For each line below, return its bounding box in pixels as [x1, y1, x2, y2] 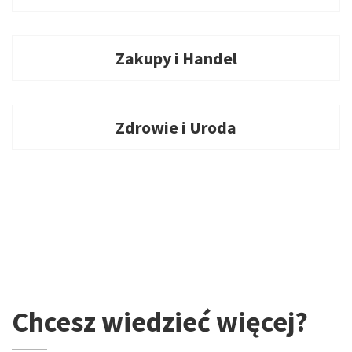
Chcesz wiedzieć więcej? [12, 304, 308, 339]
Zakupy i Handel [115, 47, 237, 69]
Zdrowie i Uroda [115, 116, 236, 138]
